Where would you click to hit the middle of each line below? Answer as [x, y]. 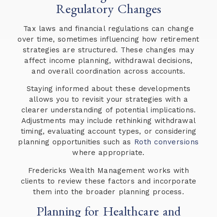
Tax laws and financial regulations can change [108, 28]
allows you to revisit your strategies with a [108, 100]
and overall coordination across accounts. [108, 71]
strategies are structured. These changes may [108, 50]
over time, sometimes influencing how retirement [108, 39]
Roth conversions [166, 142]
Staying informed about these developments [108, 89]
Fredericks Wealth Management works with [108, 170]
